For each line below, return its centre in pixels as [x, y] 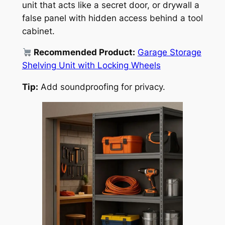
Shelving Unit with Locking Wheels [91, 66]
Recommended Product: [83, 52]
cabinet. [38, 31]
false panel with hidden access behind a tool [112, 18]
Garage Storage [169, 52]
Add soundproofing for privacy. [101, 87]
